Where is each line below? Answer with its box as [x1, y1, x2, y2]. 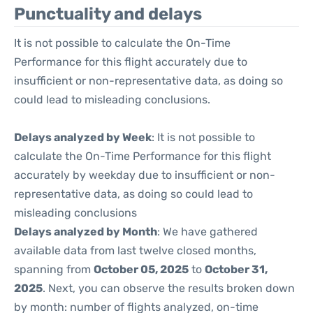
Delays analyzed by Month [14, 225, 157, 238]
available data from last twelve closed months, [14, 244, 256, 257]
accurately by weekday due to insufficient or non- [14, 168, 275, 182]
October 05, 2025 [94, 263, 189, 276]
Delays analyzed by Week [14, 131, 152, 144]
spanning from [14, 263, 94, 276]
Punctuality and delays [14, 4, 202, 24]
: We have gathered [157, 225, 258, 238]
